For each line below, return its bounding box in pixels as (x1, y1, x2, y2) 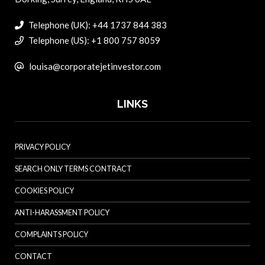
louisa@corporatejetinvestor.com (29, 60, 161, 72)
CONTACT (15, 251, 52, 261)
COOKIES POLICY (15, 186, 74, 195)
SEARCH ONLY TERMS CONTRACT (15, 164, 132, 173)
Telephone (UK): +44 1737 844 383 (27, 19, 167, 30)
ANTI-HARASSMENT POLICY (15, 208, 109, 217)
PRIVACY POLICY (15, 142, 70, 151)
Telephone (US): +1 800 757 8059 (27, 34, 160, 46)
